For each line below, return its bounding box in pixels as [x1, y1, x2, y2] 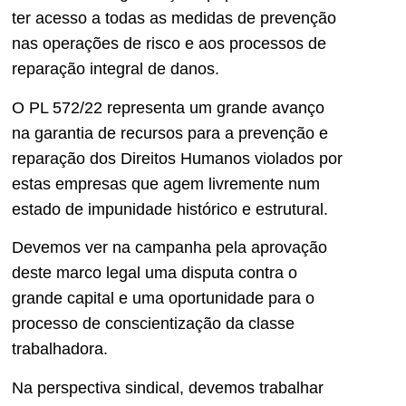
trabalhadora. [12, 340, 108, 359]
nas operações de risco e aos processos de [12, 34, 326, 53]
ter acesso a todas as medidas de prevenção [12, 9, 336, 28]
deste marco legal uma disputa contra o [12, 264, 297, 283]
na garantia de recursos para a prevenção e [12, 123, 328, 142]
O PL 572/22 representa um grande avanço [12, 98, 324, 117]
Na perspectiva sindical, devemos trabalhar [12, 378, 324, 397]
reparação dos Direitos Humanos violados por [12, 149, 343, 168]
